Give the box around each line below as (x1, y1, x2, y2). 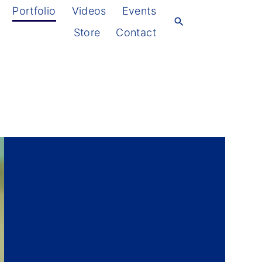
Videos (71, 5, 106, 17)
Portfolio (12, 5, 56, 17)
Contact (116, 26, 156, 39)
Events (122, 5, 156, 17)
